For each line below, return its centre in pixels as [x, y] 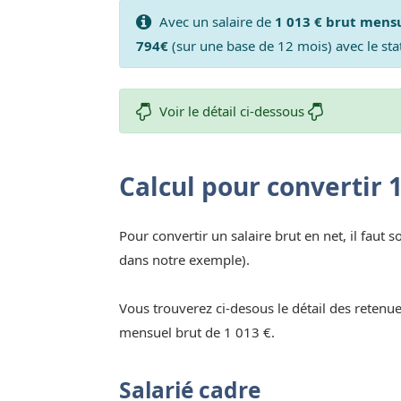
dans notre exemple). [184, 259]
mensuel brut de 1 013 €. [197, 332]
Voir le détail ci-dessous [231, 111]
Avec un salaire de [215, 21]
